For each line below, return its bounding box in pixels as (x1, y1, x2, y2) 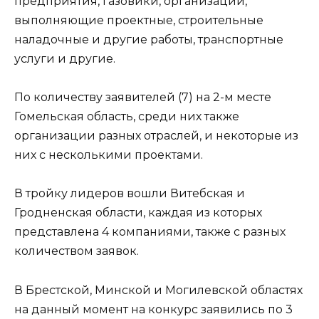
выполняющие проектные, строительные (14, 14, 263, 28)
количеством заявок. (14, 244, 139, 258)
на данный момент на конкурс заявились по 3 (14, 302, 293, 316)
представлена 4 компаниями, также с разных (14, 225, 286, 239)
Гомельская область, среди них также (14, 110, 239, 124)
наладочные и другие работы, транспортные (14, 33, 283, 47)
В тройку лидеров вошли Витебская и (14, 187, 245, 201)
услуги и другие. (14, 52, 115, 66)
